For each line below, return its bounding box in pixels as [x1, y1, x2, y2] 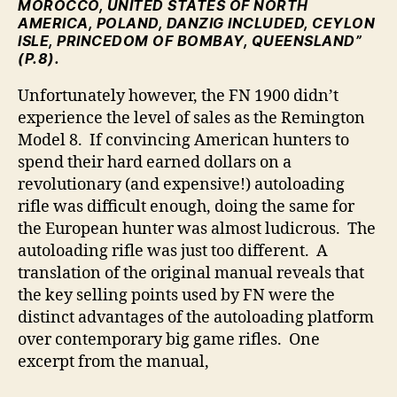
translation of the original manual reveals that [18, 263, 364, 284]
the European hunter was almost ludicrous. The [18, 219, 376, 240]
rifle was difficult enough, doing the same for [18, 197, 354, 218]
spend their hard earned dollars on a [18, 152, 292, 174]
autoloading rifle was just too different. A [18, 241, 328, 262]
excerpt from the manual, [18, 352, 209, 373]
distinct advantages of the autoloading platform [18, 307, 374, 329]
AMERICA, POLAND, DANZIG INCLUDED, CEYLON [18, 14, 375, 33]
